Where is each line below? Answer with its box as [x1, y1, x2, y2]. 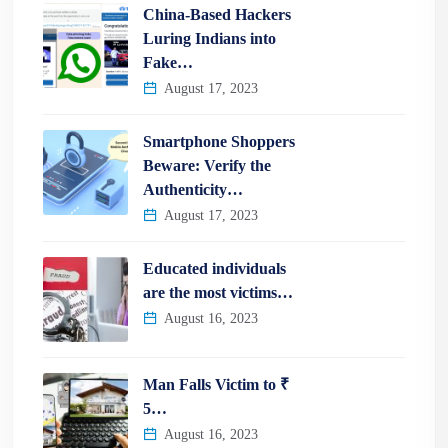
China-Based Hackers [143, 5, 291, 23]
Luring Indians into [143, 29, 276, 47]
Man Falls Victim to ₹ [143, 375, 289, 393]
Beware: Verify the [143, 156, 271, 174]
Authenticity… [143, 180, 243, 198]
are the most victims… [143, 283, 293, 301]
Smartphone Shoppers [143, 132, 295, 150]
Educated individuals [143, 259, 286, 277]
